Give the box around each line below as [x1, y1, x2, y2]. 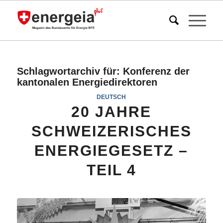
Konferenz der [122, 66, 190, 77]
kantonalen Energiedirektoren [16, 77, 157, 88]
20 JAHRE [71, 104, 152, 120]
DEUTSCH [97, 94, 126, 100]
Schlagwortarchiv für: [16, 66, 123, 77]
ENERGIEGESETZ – [34, 142, 189, 159]
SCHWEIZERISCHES [31, 123, 192, 139]
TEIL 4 [86, 162, 136, 178]
